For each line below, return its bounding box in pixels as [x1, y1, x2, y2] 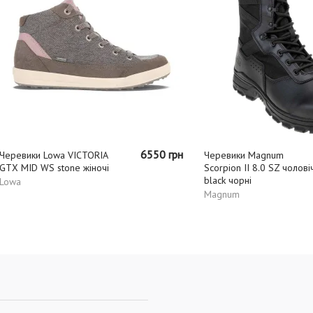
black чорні [168, 173, 215, 187]
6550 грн [104, 147, 147, 161]
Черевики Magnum [168, 148, 247, 161]
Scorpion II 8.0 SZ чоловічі [168, 161, 281, 174]
